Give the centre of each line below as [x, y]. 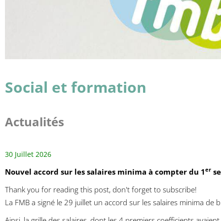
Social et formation [76, 87]
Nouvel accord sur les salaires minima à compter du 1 [105, 171]
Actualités [35, 121]
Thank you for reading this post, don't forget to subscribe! [101, 189]
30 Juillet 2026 [28, 154]
